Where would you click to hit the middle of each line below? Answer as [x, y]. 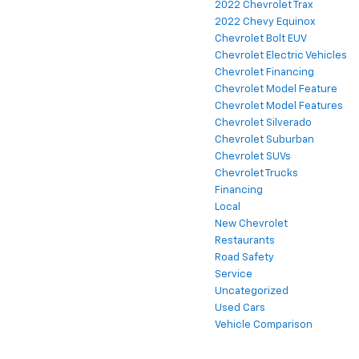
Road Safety [244, 257]
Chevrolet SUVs [253, 156]
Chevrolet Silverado [263, 123]
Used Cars [240, 308]
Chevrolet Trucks [256, 173]
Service [234, 274]
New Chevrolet [251, 224]
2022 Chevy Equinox [265, 22]
